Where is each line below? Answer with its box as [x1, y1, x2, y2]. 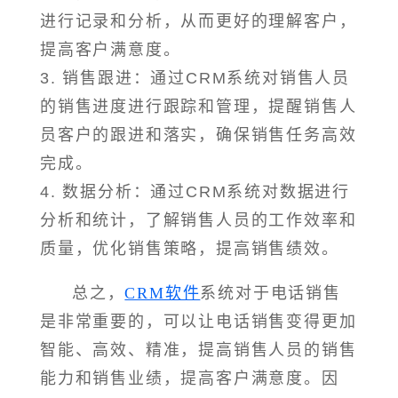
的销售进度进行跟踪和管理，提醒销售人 [40, 98, 357, 116]
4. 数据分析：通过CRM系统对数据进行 [40, 183, 350, 202]
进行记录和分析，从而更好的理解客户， [40, 12, 357, 31]
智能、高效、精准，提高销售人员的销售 [40, 341, 357, 360]
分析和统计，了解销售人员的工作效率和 [40, 211, 357, 230]
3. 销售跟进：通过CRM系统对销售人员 [40, 69, 350, 88]
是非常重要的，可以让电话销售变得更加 [40, 313, 357, 331]
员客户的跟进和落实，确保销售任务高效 [40, 126, 357, 145]
